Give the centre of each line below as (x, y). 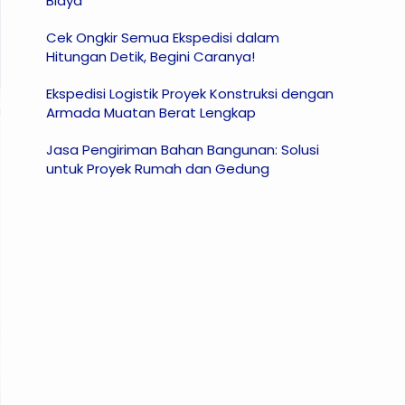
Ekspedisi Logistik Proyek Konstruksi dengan (190, 94)
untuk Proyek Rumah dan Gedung (158, 169)
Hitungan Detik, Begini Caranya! (151, 57)
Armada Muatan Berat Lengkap (151, 113)
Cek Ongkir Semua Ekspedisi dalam (163, 38)
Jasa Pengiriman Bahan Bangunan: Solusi (183, 150)
